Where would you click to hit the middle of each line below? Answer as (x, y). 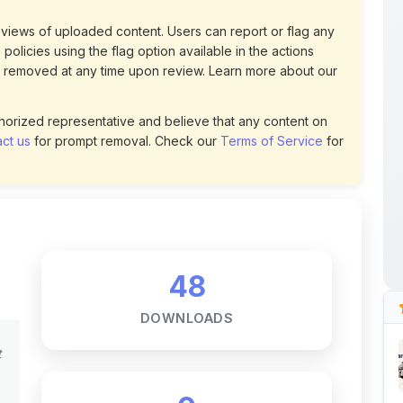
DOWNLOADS (187, 267)
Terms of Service (272, 90)
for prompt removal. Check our (125, 90)
